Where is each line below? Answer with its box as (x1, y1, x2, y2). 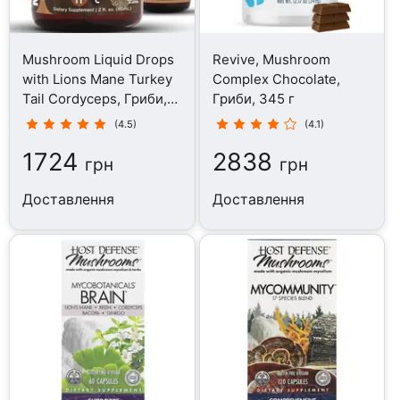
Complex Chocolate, (212, 70, 340, 87)
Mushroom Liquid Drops (22, 50, 175, 68)
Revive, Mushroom (212, 50, 330, 68)
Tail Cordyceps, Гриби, (22, 89, 168, 107)
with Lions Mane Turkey (22, 70, 173, 87)
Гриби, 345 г (212, 89, 295, 107)
